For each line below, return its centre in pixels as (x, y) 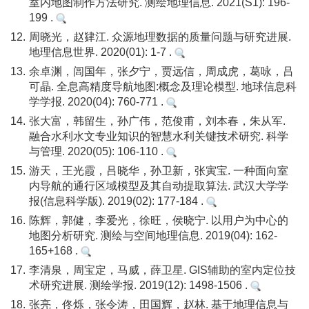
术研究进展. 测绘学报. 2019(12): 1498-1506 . (140, 285)
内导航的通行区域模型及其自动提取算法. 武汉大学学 (159, 186)
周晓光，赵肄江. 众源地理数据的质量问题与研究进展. (160, 37)
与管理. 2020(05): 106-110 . (98, 151)
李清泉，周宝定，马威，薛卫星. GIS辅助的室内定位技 (162, 270)
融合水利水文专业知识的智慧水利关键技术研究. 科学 (159, 136)
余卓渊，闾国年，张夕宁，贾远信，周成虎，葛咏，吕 (161, 71)
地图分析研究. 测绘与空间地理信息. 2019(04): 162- (153, 236)
